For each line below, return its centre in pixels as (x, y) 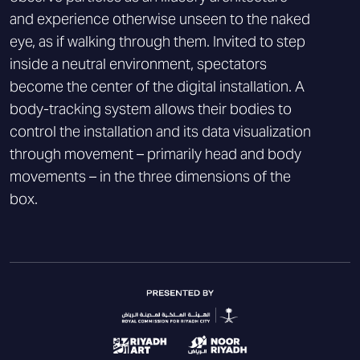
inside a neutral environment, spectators (138, 64)
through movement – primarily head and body (155, 154)
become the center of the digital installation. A (157, 86)
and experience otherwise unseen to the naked (160, 19)
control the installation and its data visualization (160, 131)
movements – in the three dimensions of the (150, 176)
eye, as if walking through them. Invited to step (157, 41)
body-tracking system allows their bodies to (151, 109)
